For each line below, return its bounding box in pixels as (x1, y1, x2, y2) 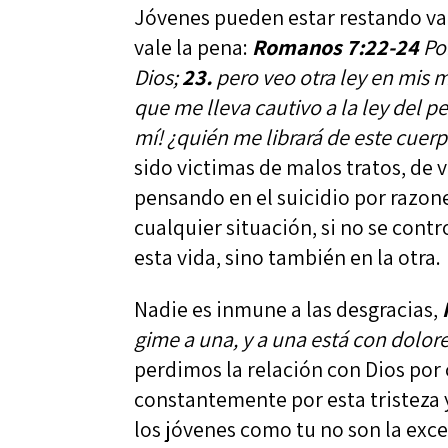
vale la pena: (134, 32, 253, 61)
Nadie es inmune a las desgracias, (134, 294, 443, 323)
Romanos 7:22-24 (252, 32, 420, 61)
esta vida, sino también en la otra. (134, 242, 442, 271)
